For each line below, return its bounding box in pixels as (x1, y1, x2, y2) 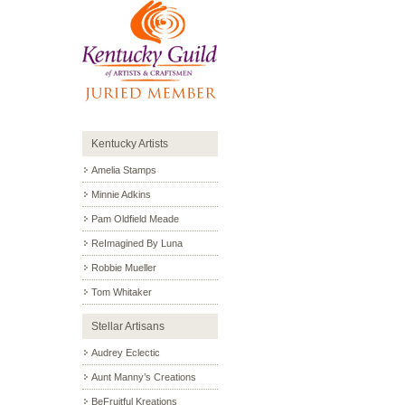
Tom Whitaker (91, 287, 152, 297)
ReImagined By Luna (91, 238, 183, 249)
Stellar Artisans (91, 320, 165, 333)
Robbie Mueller (91, 262, 156, 273)
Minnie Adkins (91, 189, 151, 200)
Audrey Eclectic (91, 347, 160, 358)
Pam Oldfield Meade (91, 213, 179, 224)
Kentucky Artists (91, 137, 168, 150)
